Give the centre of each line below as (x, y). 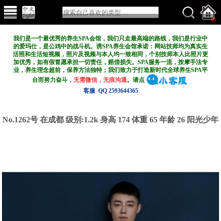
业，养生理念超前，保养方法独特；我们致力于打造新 (84, 70)
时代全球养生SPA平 (182, 70)
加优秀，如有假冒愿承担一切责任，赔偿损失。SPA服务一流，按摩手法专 (110, 62)
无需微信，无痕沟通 (100, 80)
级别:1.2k (83, 120)
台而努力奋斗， (53, 80)
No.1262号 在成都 (34, 120)
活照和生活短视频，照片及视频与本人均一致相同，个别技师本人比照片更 (110, 54)
